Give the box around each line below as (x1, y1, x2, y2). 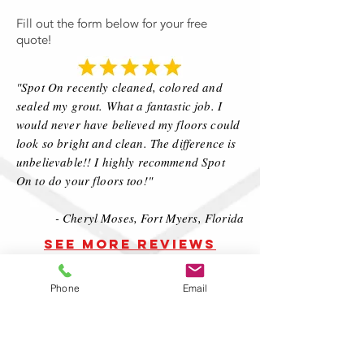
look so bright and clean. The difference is (16, 135, 236, 151)
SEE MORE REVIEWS (44, 236, 216, 252)
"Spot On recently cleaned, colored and (16, 79, 223, 95)
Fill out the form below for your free (16, 15, 207, 32)
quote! (16, 32, 51, 48)
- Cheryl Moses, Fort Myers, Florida (54, 210, 244, 226)
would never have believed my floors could (16, 116, 240, 132)
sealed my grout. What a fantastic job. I (16, 97, 222, 114)
